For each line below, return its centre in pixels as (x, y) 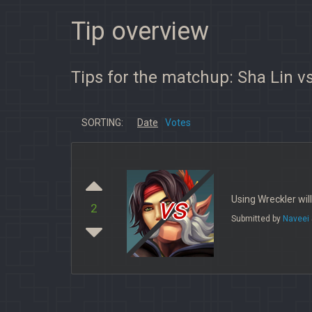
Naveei (296, 218)
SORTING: (102, 123)
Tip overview (140, 31)
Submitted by (257, 218)
